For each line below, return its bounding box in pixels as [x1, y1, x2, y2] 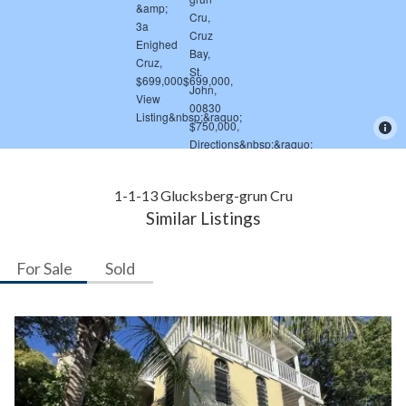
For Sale [16, 258, 72, 279]
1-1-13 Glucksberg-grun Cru [113, 187, 293, 205]
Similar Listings [145, 208, 261, 229]
